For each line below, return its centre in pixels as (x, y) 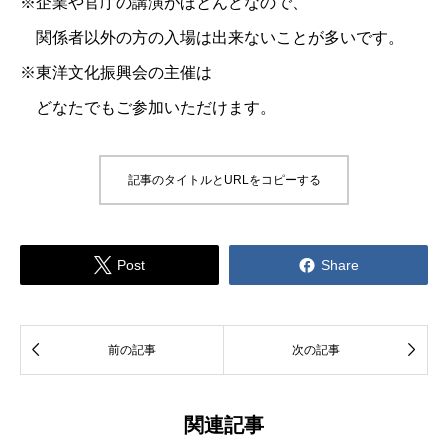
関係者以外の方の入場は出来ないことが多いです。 (212, 37)
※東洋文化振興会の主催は (116, 72)
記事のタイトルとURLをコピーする (224, 180)
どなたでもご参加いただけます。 (148, 107)
